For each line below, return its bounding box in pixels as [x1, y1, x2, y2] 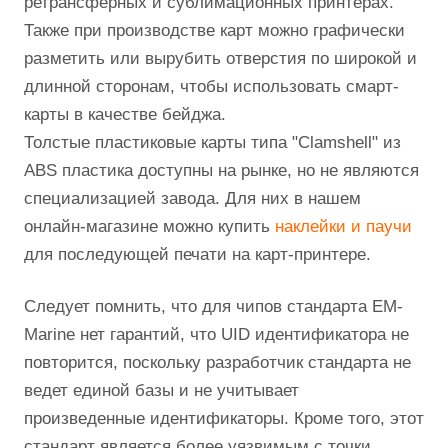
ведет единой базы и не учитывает [24, 381, 299, 400]
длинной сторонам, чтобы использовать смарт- [24, 77, 399, 96]
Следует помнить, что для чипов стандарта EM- [24, 297, 403, 316]
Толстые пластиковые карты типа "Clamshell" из [24, 133, 401, 152]
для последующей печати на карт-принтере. [24, 245, 371, 264]
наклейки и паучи [275, 217, 412, 236]
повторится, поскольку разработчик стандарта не [24, 353, 411, 372]
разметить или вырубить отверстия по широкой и [24, 49, 417, 68]
